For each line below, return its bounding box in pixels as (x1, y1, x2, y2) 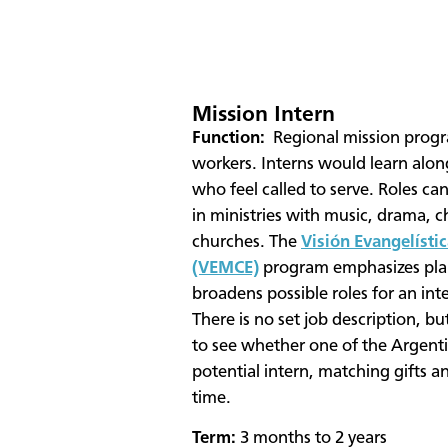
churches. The (192, 233, 301, 251)
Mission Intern (192, 103, 335, 126)
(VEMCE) (192, 259, 259, 277)
